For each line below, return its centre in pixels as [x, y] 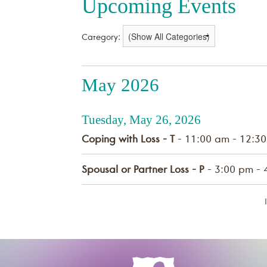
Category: [101, 38]
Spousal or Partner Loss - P [143, 171]
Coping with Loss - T [128, 141]
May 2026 [120, 85]
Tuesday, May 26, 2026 [141, 120]
